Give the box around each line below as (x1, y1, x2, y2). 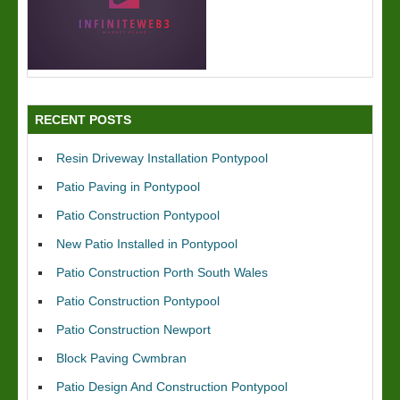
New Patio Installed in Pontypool (56, 237, 237, 251)
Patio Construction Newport (56, 322, 211, 337)
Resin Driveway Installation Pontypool (56, 151, 268, 165)
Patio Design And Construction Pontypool (56, 379, 287, 394)
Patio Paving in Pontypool (56, 179, 200, 194)
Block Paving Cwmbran (56, 351, 187, 365)
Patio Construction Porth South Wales (56, 265, 268, 279)
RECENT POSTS (35, 112, 131, 127)
